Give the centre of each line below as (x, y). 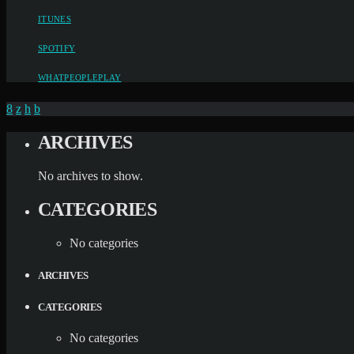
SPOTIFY (57, 49)
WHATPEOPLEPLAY (80, 78)
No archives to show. (90, 175)
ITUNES (55, 19)
